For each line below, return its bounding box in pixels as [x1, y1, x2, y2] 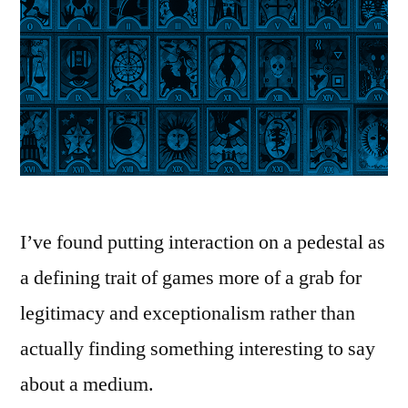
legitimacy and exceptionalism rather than [20, 301, 355, 327]
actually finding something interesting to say [20, 336, 375, 362]
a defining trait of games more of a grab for [20, 265, 362, 291]
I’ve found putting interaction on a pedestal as [20, 229, 385, 256]
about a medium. [20, 372, 154, 398]
